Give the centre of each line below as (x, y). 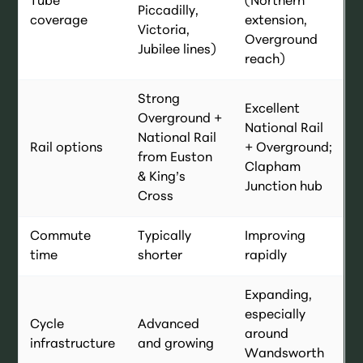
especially (275, 316)
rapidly (266, 256)
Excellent (273, 110)
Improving (275, 237)
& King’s (162, 178)
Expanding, (279, 296)
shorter (160, 256)
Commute (61, 237)
